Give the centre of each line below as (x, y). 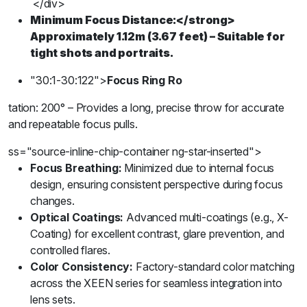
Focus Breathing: (76, 168)
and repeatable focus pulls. (73, 124)
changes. (52, 201)
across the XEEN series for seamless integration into (156, 283)
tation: (23, 108)
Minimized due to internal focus (198, 168)
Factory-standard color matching (214, 267)
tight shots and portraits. (102, 53)
